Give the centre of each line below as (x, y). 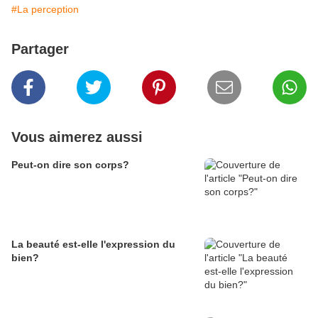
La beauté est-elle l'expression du (93, 245)
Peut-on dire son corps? (70, 165)
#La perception (45, 10)
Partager (40, 49)
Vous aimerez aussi (77, 137)
